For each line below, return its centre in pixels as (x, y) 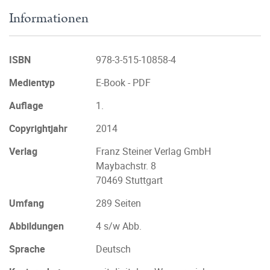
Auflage (26, 105)
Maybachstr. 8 (126, 166)
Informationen (49, 18)
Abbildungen (36, 226)
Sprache (27, 249)
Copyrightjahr (38, 128)
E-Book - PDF (123, 83)
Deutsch (113, 249)
